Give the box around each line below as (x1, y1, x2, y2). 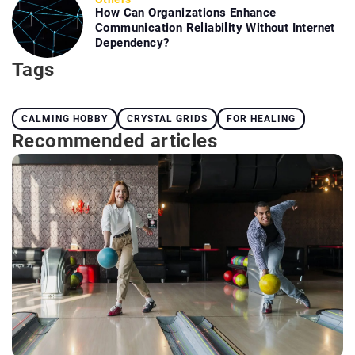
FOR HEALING (227, 113, 296, 124)
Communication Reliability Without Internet (95, 20, 335, 35)
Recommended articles (12, 129, 217, 152)
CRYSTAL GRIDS (127, 113, 208, 124)
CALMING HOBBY (21, 113, 108, 124)
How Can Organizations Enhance (95, 5, 277, 20)
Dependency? (95, 35, 170, 50)
